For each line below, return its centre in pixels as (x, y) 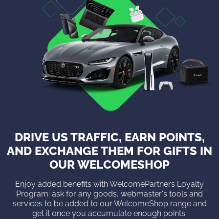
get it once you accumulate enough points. (109, 213)
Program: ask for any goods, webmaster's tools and (109, 194)
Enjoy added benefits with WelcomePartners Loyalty (109, 184)
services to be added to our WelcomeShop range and (109, 203)
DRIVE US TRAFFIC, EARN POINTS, (109, 137)
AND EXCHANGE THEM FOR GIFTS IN (109, 151)
